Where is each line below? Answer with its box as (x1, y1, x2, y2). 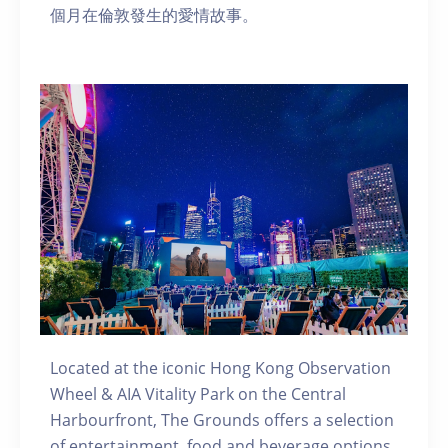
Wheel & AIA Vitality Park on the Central (50, 383, 346, 406)
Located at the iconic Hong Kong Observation (50, 357, 391, 380)
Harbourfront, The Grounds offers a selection (50, 409, 394, 432)
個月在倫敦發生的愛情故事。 (50, 4, 258, 27)
